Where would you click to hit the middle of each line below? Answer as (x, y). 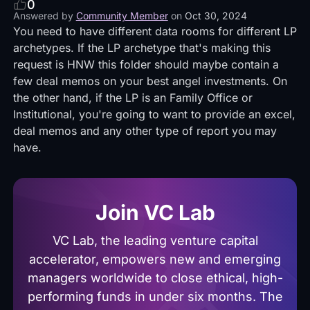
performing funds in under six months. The (155, 297)
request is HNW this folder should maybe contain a (146, 64)
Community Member (122, 16)
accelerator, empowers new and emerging (155, 259)
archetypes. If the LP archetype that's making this (142, 48)
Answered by (43, 16)
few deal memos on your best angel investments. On (150, 81)
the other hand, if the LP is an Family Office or (133, 98)
